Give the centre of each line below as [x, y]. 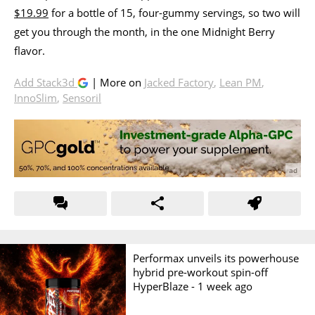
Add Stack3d [46, 82]
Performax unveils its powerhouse [216, 258]
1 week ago [225, 286]
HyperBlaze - [166, 286]
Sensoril [82, 97]
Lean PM [240, 82]
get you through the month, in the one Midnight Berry [144, 31]
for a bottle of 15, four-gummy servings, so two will [174, 12]
